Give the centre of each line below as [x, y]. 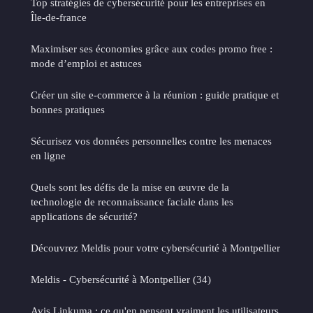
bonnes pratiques [68, 109]
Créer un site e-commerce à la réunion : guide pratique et [155, 94]
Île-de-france [59, 17]
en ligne [48, 155]
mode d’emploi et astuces [86, 63]
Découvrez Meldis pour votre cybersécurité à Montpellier [155, 247]
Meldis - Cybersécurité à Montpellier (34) [121, 279]
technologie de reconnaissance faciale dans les [132, 201]
